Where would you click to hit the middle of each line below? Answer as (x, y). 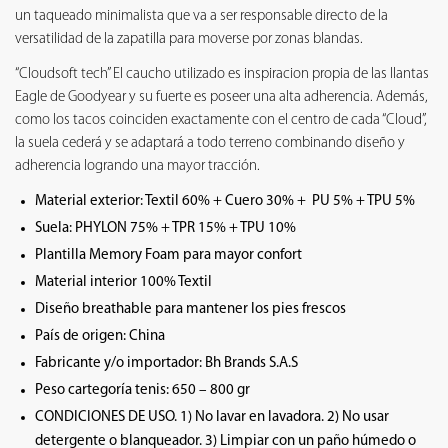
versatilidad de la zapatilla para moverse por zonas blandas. (189, 39)
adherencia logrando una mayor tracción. (137, 166)
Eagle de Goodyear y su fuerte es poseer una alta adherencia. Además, (221, 97)
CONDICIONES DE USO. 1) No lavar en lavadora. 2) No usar (212, 417)
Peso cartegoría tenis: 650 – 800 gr (142, 390)
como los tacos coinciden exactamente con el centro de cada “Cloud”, (221, 120)
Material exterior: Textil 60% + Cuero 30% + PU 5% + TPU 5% (225, 201)
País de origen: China (100, 336)
